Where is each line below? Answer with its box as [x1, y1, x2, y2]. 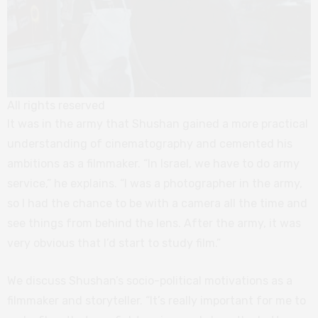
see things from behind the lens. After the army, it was [7, 216, 301, 230]
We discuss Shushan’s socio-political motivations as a [7, 273, 292, 287]
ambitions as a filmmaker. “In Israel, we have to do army [7, 156, 300, 170]
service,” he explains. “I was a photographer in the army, [7, 176, 302, 190]
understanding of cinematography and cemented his [7, 136, 292, 150]
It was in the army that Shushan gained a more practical [7, 116, 308, 131]
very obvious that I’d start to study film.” [7, 236, 221, 250]
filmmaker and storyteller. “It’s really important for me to [7, 293, 306, 307]
